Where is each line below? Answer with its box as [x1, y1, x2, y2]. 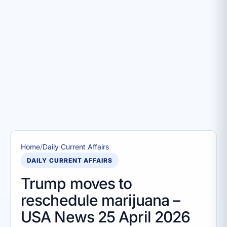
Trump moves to [21, 174, 132, 193]
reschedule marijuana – [21, 191, 180, 209]
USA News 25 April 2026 [21, 208, 191, 226]
